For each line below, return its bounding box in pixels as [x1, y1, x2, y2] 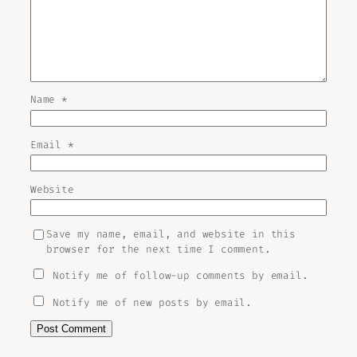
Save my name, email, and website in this [46, 226, 296, 241]
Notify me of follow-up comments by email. [52, 269, 308, 283]
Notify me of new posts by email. [52, 296, 253, 310]
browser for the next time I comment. [46, 241, 271, 256]
